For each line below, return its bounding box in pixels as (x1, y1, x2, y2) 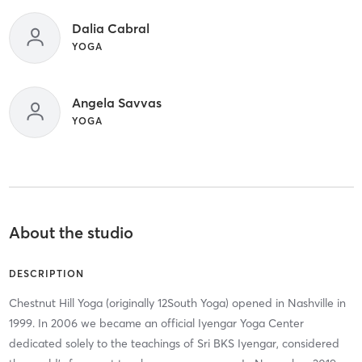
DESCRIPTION (8, 267, 84, 280)
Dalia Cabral (71, 19, 149, 36)
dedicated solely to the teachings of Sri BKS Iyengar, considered (8, 335, 339, 351)
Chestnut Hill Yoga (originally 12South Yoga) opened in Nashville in (8, 295, 346, 310)
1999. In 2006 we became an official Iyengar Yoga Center (8, 315, 304, 330)
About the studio (8, 221, 133, 242)
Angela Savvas (71, 94, 162, 111)
